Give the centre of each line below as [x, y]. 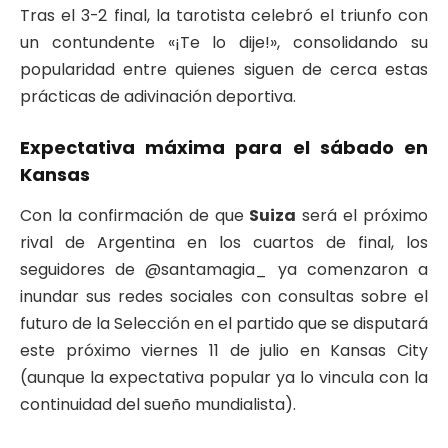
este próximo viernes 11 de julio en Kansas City [224, 350]
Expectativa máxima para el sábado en [224, 148]
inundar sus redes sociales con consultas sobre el [224, 296]
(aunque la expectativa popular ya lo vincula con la [224, 377]
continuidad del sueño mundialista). [158, 404]
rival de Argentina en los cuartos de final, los [224, 242]
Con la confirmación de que [135, 215]
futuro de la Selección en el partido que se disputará [224, 323]
